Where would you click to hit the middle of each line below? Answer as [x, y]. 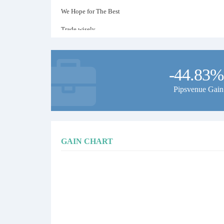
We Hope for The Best [90, 11]
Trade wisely [78, 29]
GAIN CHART [87, 141]
